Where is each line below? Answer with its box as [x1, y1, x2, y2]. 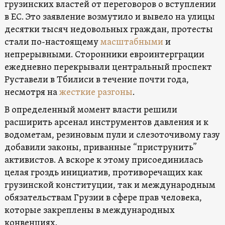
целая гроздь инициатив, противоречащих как [4, 167, 202, 179]
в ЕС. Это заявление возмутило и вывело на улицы [4, 11, 215, 23]
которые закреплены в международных [4, 204, 175, 216]
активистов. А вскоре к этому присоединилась [4, 154, 203, 166]
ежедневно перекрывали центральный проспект [4, 61, 212, 73]
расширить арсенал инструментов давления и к [4, 117, 208, 129]
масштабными [100, 36, 163, 48]
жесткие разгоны [59, 86, 133, 98]
